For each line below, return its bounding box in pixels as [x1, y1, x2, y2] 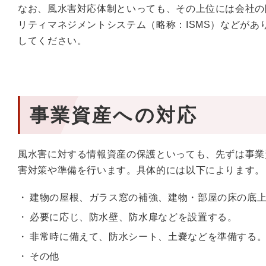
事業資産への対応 [30, 104, 198, 126]
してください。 [18, 36, 87, 46]
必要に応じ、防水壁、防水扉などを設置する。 [30, 212, 237, 222]
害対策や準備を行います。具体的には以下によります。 [18, 165, 265, 175]
